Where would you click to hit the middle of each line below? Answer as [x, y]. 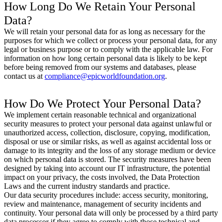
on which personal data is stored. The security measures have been [108, 159]
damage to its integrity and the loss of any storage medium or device [110, 150]
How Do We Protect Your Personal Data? [103, 103]
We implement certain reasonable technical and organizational [100, 114]
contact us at [24, 76]
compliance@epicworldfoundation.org [105, 76]
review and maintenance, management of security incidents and [103, 204]
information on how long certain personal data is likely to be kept [105, 58]
